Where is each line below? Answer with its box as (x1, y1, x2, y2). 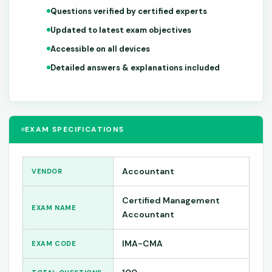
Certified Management (122, 194, 220, 206)
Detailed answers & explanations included (50, 62, 220, 73)
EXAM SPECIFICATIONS (25, 124, 124, 134)
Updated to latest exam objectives (50, 24, 191, 35)
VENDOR (32, 166, 63, 175)
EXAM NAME (32, 203, 76, 212)
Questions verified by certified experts (50, 5, 207, 16)
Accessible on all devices (50, 43, 150, 54)
